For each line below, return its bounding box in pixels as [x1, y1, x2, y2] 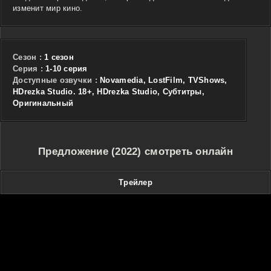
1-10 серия [42, 64, 88, 73]
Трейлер [119, 177, 152, 187]
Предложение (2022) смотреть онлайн [38, 145, 233, 157]
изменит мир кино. [13, 3, 83, 13]
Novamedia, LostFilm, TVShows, [97, 75, 227, 85]
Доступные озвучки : [13, 75, 97, 85]
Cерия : [13, 64, 43, 73]
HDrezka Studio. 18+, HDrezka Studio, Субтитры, [13, 87, 204, 96]
